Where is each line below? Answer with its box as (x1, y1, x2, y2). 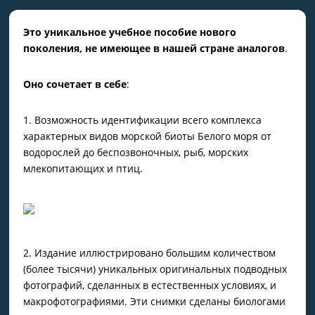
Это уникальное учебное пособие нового (23, 25, 237, 39)
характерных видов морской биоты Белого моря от (23, 129, 272, 143)
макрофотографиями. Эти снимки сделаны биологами (23, 295, 286, 308)
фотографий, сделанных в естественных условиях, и (23, 278, 277, 292)
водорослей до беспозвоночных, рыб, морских (23, 146, 249, 159)
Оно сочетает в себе (23, 77, 127, 91)
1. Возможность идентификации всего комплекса (23, 113, 262, 127)
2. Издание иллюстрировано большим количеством (23, 246, 276, 259)
